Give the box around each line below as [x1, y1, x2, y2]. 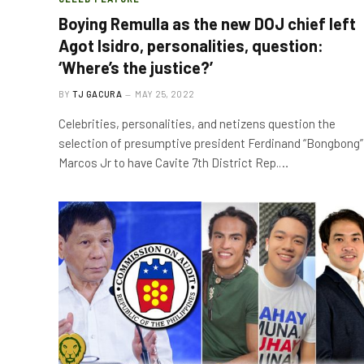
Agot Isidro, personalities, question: [58, 35, 323, 55]
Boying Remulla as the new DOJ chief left [58, 13, 356, 33]
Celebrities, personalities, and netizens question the [58, 115, 336, 131]
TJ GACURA [72, 88, 122, 99]
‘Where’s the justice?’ [58, 57, 213, 77]
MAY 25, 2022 [135, 88, 195, 99]
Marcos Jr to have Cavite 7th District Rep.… [58, 154, 288, 170]
